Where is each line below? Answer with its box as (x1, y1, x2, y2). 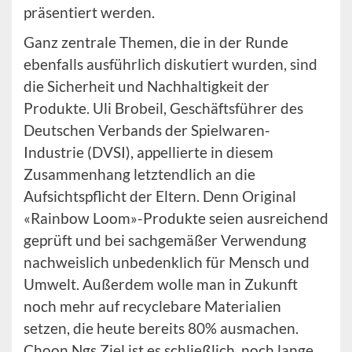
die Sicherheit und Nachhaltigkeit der (24, 77, 269, 95)
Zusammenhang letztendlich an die (24, 165, 255, 183)
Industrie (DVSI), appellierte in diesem (24, 143, 273, 161)
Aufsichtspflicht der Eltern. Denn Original (24, 187, 296, 205)
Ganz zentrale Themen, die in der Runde (24, 33, 288, 51)
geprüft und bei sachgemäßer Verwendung (24, 231, 306, 249)
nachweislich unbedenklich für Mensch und (24, 253, 310, 271)
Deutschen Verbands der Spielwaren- (24, 121, 270, 139)
